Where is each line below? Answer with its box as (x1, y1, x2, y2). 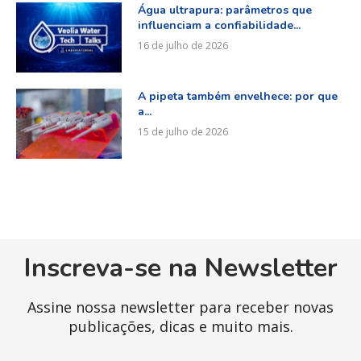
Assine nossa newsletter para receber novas (27, 297, 334, 317)
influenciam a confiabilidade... (137, 18, 301, 34)
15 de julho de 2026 (137, 125, 228, 139)
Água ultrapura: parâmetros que (137, 2, 312, 19)
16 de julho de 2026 (137, 39, 228, 53)
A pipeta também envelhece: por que (137, 89, 338, 105)
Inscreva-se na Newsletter (23, 251, 338, 286)
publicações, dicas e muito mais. (68, 317, 293, 337)
